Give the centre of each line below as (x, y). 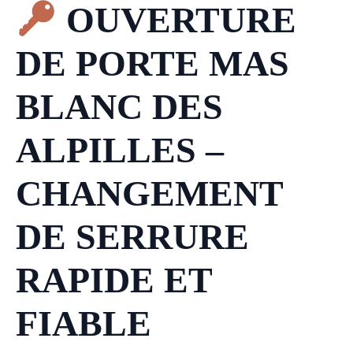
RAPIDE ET (114, 281)
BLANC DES (119, 107)
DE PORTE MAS (152, 64)
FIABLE (84, 324)
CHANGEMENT (150, 194)
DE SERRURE (132, 237)
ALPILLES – (120, 150)
